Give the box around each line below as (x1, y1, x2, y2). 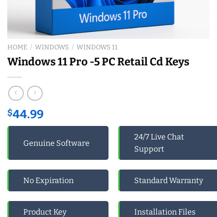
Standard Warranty (134, 176, 203, 186)
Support (134, 144, 164, 154)
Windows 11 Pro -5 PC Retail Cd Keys (7, 55, 189, 68)
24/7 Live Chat (134, 132, 184, 142)
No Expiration (23, 176, 74, 186)
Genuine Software (23, 138, 90, 148)
